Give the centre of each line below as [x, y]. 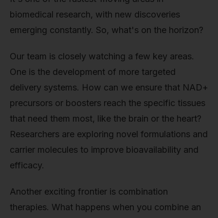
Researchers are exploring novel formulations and [109, 134]
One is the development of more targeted [93, 72]
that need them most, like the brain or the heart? [106, 118]
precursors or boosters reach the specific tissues [108, 103]
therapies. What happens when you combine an [105, 207]
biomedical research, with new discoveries [95, 15]
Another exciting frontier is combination [89, 191]
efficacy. [27, 165]
